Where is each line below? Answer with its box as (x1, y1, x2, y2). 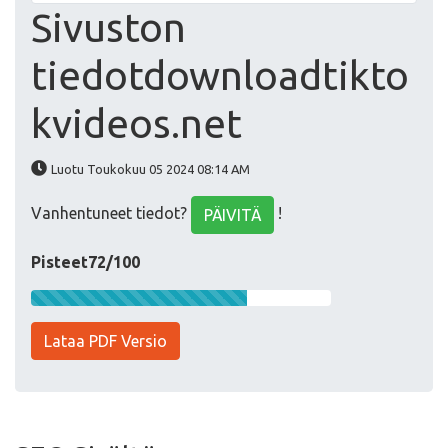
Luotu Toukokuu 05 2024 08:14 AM (51, 162, 250, 177)
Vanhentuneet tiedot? (31, 204, 191, 223)
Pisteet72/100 (31, 253, 140, 272)
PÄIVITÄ (204, 206, 261, 225)
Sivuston (31, 5, 186, 51)
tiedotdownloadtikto (31, 53, 409, 99)
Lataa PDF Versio (44, 332, 167, 351)
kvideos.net (31, 101, 242, 147)
